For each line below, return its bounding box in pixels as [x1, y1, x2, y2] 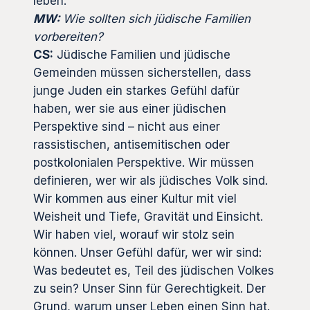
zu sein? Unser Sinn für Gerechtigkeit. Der [33, 281, 266, 295]
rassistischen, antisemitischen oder [33, 137, 230, 152]
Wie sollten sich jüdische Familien [63, 11, 250, 26]
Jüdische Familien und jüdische [53, 47, 230, 62]
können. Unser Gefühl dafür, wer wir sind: [33, 245, 262, 259]
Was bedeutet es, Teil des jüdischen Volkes [33, 263, 274, 277]
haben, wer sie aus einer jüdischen [33, 101, 226, 116]
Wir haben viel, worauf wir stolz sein [33, 227, 235, 241]
